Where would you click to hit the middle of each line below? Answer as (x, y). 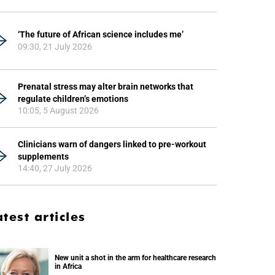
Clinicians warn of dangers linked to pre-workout (112, 144)
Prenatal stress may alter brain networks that (106, 87)
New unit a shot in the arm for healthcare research (135, 258)
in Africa (68, 266)
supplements (43, 157)
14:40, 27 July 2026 (55, 168)
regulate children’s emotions (73, 99)
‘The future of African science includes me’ (101, 34)
